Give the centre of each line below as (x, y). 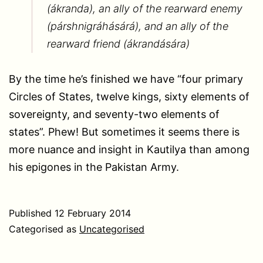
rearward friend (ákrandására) (118, 43)
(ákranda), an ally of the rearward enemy (144, 8)
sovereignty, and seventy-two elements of (114, 114)
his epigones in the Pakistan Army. (94, 167)
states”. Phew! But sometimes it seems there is (124, 131)
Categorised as (44, 229)
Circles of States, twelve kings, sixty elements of (129, 96)
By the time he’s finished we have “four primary (126, 79)
